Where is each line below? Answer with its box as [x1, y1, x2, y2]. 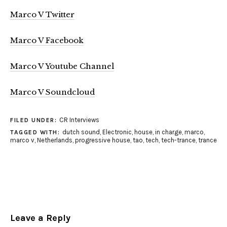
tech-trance [161, 136, 196, 144]
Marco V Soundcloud [10, 87, 95, 97]
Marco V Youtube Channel [10, 61, 114, 71]
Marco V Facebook [10, 35, 84, 45]
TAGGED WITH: [10, 128, 62, 136]
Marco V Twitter [10, 9, 74, 19]
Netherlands [37, 136, 72, 144]
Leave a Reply [10, 212, 70, 223]
